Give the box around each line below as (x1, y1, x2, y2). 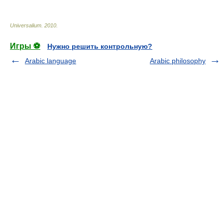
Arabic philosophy (150, 57, 206, 65)
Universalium (10, 22, 41, 28)
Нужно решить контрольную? (47, 42, 152, 50)
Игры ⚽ (10, 42, 40, 50)
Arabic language (25, 57, 76, 65)
